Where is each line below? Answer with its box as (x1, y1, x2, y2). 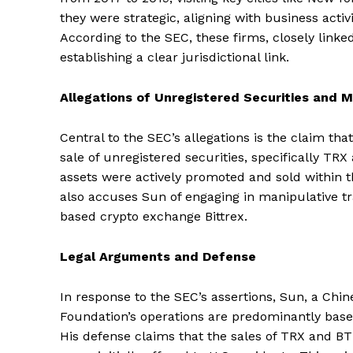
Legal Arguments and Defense (60, 248, 256, 264)
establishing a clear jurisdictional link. (60, 49, 289, 65)
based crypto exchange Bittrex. (60, 208, 247, 224)
